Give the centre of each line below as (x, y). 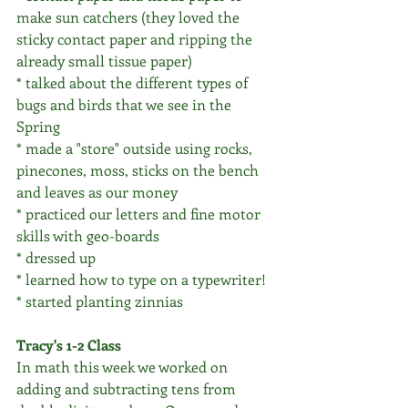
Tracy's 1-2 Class (69, 345)
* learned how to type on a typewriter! (141, 279)
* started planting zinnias (100, 301)
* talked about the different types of (134, 82)
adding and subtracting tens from (128, 388)
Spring (38, 126)
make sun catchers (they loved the (130, 17)
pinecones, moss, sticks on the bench (139, 170)
